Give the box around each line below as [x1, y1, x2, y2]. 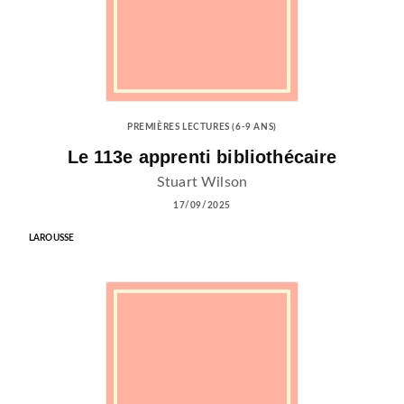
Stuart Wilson [157, 175, 247, 190]
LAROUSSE [29, 234, 75, 243]
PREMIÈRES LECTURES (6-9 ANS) [127, 122, 277, 132]
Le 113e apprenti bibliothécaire [67, 147, 337, 168]
